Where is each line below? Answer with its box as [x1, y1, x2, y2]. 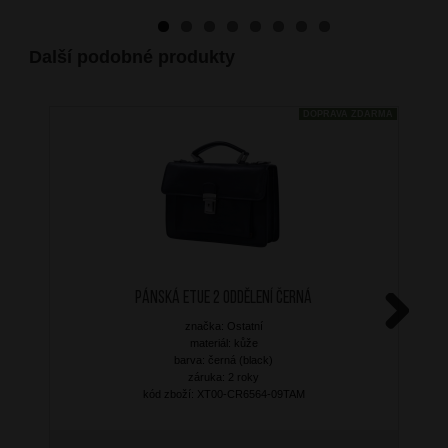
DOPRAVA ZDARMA [302, 108, 393, 119]
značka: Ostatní [184, 319, 263, 332]
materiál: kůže [189, 336, 258, 349]
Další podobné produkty [28, 46, 235, 67]
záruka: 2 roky [188, 370, 260, 383]
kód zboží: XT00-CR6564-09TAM [142, 387, 305, 400]
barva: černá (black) [174, 353, 274, 366]
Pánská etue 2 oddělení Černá [135, 288, 313, 308]
